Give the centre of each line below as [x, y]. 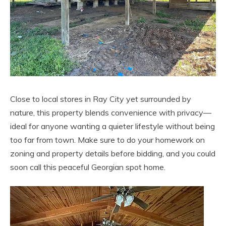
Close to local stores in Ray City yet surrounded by [101, 99]
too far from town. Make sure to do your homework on [107, 140]
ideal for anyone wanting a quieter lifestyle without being [112, 126]
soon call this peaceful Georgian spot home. [88, 167]
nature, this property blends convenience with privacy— [111, 113]
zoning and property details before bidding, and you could [113, 154]
